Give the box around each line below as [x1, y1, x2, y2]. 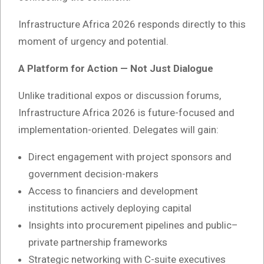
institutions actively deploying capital [28, 202, 192, 214]
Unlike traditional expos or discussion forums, [18, 90, 221, 102]
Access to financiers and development [28, 185, 198, 197]
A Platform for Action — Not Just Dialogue [18, 62, 213, 75]
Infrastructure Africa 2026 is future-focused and [18, 107, 235, 119]
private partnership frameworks [28, 236, 167, 249]
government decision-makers [28, 168, 159, 180]
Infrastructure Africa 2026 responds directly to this [18, 18, 246, 31]
